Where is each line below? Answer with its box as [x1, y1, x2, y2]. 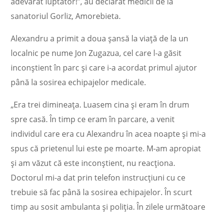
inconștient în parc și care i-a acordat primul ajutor [11, 62, 198, 73]
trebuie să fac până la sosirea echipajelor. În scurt [11, 187, 193, 198]
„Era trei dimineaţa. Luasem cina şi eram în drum [11, 99, 190, 110]
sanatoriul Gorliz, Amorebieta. [11, 11, 121, 21]
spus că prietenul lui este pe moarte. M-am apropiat [11, 143, 201, 154]
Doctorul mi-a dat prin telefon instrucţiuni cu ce [11, 172, 186, 183]
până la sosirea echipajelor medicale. [11, 77, 146, 88]
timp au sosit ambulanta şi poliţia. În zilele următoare [11, 201, 206, 212]
